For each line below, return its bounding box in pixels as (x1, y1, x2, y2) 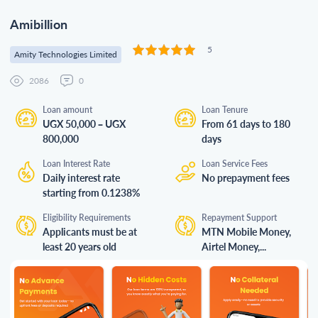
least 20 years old (43, 241, 116, 253)
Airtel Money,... (202, 241, 266, 253)
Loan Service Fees (202, 158, 268, 169)
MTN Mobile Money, (202, 226, 291, 238)
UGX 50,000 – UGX (43, 118, 126, 130)
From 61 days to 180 (202, 118, 290, 130)
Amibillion (10, 16, 67, 32)
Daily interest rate (43, 172, 120, 184)
